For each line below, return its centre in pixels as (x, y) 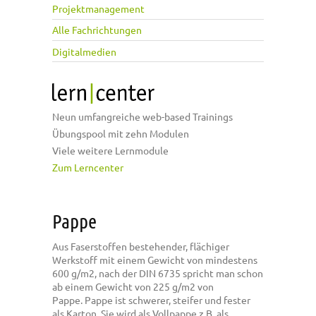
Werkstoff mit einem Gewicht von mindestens (155, 260)
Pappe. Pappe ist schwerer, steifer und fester (151, 300)
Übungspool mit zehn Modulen (121, 134)
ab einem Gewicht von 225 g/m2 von (133, 287)
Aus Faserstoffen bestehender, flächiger (141, 247)
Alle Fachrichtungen (97, 30)
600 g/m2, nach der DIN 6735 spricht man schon (158, 273)
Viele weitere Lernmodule (110, 151)
